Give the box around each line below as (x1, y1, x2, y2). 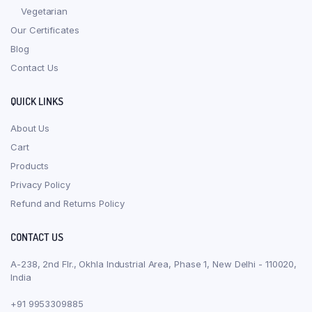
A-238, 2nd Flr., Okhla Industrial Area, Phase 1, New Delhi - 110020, (10, 258, 297, 270)
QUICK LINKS (10, 94, 63, 108)
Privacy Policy (10, 178, 70, 190)
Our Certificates (10, 24, 79, 36)
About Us (10, 122, 50, 134)
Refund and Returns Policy (10, 197, 125, 209)
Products (10, 159, 49, 171)
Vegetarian (21, 5, 68, 17)
